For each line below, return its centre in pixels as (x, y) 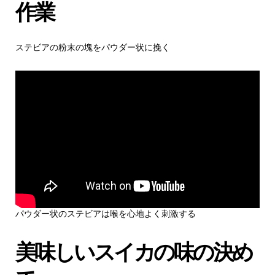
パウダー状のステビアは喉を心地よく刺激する (105, 213)
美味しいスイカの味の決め (134, 252)
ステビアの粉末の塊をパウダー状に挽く (92, 47)
